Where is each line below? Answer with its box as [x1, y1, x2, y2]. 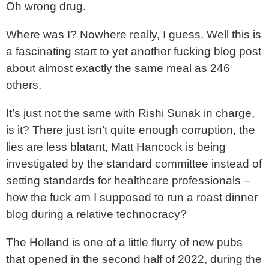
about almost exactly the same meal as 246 [6, 61, 230, 74]
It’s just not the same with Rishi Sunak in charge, [6, 107, 255, 120]
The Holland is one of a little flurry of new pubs [6, 236, 243, 249]
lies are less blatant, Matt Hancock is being [6, 141, 226, 154]
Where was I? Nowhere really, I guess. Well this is [6, 28, 261, 41]
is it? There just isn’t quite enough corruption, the [6, 124, 255, 137]
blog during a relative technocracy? [6, 208, 187, 221]
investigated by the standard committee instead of [6, 157, 262, 171]
